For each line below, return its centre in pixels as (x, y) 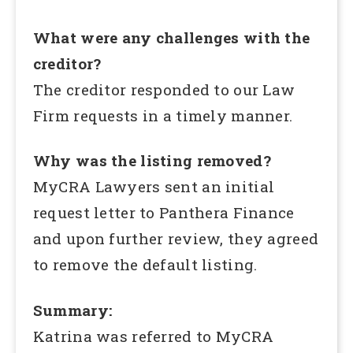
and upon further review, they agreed (176, 239)
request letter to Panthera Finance (163, 213)
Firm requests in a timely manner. (163, 115)
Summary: (72, 310)
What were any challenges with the (171, 37)
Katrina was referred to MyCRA (153, 336)
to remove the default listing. (145, 265)
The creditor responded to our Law (164, 89)
